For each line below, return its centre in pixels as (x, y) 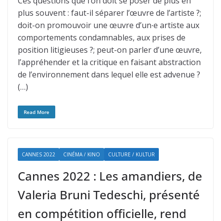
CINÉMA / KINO (82, 154)
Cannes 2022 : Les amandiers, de (110, 176)
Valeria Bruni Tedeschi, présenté (109, 195)
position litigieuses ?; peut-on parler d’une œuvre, (110, 50)
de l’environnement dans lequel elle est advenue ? (109, 74)
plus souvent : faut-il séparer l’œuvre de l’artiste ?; (110, 13)
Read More (37, 112)
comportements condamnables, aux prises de (102, 37)
